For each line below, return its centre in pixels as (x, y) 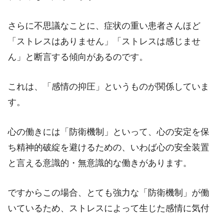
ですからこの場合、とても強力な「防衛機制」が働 (109, 192)
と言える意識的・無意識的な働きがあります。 (100, 163)
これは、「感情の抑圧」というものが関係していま (109, 86)
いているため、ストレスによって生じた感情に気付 (109, 208)
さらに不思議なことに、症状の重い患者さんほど (104, 26)
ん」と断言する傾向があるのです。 (78, 57)
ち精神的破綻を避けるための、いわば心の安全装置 (109, 147)
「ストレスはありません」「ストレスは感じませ (104, 42)
